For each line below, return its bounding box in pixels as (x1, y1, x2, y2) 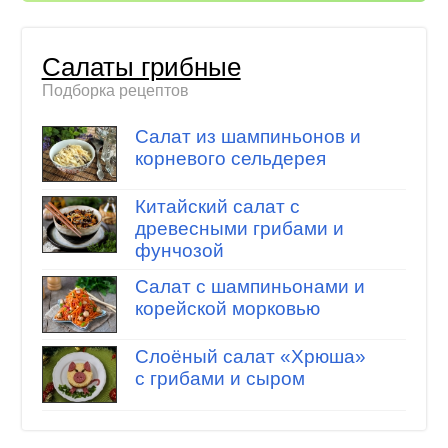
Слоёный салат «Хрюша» (134, 346, 366, 368)
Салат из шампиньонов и (134, 125, 361, 147)
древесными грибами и (134, 218, 344, 240)
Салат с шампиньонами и (134, 276, 365, 297)
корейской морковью (134, 298, 320, 319)
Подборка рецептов (41, 82, 189, 100)
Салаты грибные (41, 53, 241, 82)
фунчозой (134, 240, 224, 262)
